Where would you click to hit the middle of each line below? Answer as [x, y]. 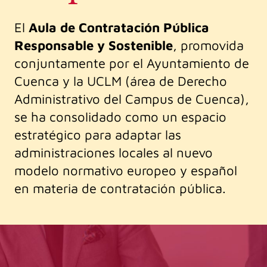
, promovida [208, 46]
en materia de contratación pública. [122, 189]
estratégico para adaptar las [98, 135]
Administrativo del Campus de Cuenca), [132, 99]
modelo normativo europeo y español [126, 171]
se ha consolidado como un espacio [120, 117]
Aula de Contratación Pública [119, 28]
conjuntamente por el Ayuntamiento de [132, 63]
